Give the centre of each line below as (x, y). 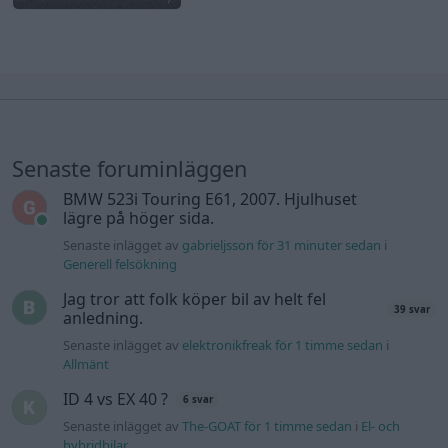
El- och (381, 425)
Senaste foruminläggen (129, 168)
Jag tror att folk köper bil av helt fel (195, 298)
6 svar (197, 399)
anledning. (103, 317)
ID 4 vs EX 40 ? (116, 398)
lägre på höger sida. (139, 217)
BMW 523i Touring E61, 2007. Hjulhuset (210, 198)
